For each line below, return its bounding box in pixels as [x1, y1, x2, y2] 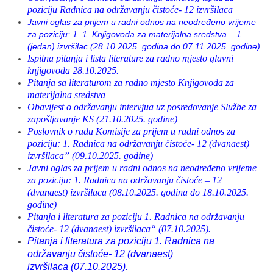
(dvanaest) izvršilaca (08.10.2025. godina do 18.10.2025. [27, 187, 249, 197]
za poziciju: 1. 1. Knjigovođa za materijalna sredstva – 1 [27, 29, 241, 39]
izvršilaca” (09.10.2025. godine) [27, 151, 153, 161]
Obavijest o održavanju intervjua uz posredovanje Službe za [27, 102, 257, 112]
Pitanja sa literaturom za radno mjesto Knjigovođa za [27, 77, 234, 88]
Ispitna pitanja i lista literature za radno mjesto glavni [27, 53, 233, 63]
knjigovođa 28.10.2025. [27, 65, 119, 76]
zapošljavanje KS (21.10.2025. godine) [27, 114, 177, 124]
